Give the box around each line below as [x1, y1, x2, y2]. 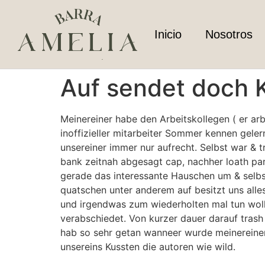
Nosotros [205, 28, 253, 41]
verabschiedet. [60, 212, 126, 225]
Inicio [154, 28, 182, 41]
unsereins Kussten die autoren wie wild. [60, 241, 235, 253]
